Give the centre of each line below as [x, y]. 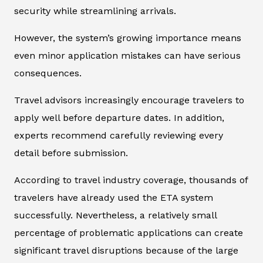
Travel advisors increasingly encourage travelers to [129, 100]
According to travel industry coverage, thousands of [131, 180]
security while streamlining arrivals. [95, 11]
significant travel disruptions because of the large [126, 250]
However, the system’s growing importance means [128, 38]
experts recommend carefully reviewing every [119, 135]
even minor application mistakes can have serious [127, 55]
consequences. [48, 73]
